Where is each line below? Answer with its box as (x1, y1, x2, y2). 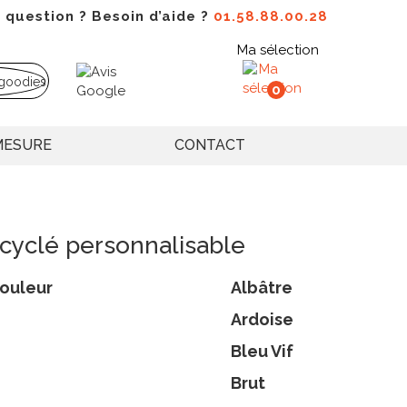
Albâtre (231, 278, 293, 298)
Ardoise (231, 310, 293, 330)
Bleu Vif (231, 342, 293, 362)
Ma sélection (237, 42, 319, 58)
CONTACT (174, 136, 245, 154)
